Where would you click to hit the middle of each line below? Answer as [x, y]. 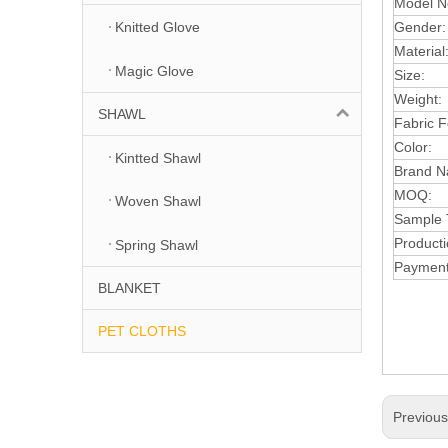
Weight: [420, 98]
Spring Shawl [156, 244]
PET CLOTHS [142, 330]
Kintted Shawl [158, 157]
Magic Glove [154, 70]
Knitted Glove [157, 27]
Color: [413, 146]
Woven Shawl [158, 201]
